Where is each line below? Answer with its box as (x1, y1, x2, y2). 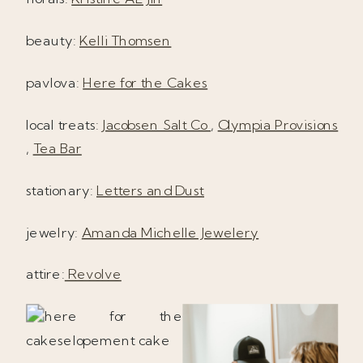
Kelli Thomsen (79, 32, 172, 49)
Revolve (64, 265, 122, 283)
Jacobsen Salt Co (102, 115, 211, 133)
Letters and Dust (96, 181, 204, 199)
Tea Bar (32, 139, 82, 157)
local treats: (26, 115, 103, 133)
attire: (26, 265, 65, 283)
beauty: (26, 32, 80, 49)
